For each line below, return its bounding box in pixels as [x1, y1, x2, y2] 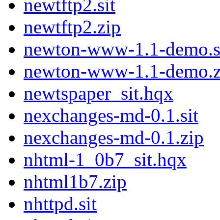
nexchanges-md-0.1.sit [24, 105, 198, 126]
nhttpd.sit [24, 193, 97, 215]
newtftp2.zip [24, 16, 121, 38]
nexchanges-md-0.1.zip [24, 127, 204, 148]
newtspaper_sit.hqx [24, 82, 173, 104]
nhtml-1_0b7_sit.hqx [24, 149, 187, 170]
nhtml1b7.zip [24, 171, 127, 192]
